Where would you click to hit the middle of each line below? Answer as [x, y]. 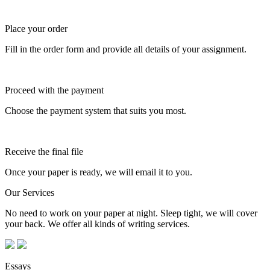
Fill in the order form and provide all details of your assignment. [126, 49]
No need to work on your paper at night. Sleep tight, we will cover [131, 213]
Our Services [30, 192]
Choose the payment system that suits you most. [96, 110]
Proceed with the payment [54, 90]
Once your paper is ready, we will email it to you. [99, 172]
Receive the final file [44, 151]
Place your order [36, 28]
